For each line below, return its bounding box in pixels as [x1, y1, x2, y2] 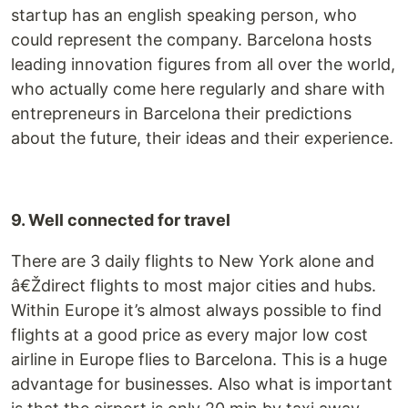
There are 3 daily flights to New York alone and [11, 251, 374, 270]
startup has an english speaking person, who [11, 5, 357, 25]
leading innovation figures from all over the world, [11, 55, 395, 74]
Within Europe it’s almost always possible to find [11, 301, 382, 320]
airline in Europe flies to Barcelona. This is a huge [11, 350, 387, 369]
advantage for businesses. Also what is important [11, 374, 393, 393]
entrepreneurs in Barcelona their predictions [11, 104, 352, 123]
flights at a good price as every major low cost [11, 325, 368, 344]
